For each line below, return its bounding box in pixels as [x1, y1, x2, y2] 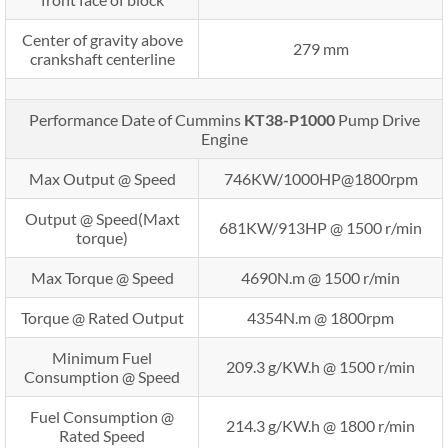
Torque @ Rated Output [20, 307, 184, 327]
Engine [200, 128, 248, 148]
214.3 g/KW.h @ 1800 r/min [226, 415, 415, 435]
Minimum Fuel [52, 347, 152, 367]
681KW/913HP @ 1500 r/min [219, 217, 422, 237]
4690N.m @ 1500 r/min [241, 267, 400, 287]
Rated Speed [59, 425, 145, 445]
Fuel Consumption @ [30, 406, 174, 426]
